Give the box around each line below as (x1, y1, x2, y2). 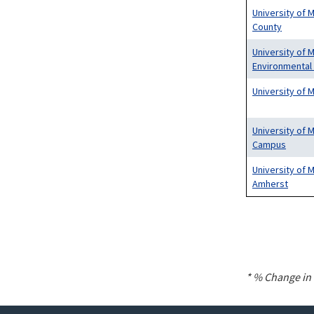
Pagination (246, 212, 304, 228)
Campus (252, 138, 286, 151)
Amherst (252, 177, 288, 190)
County (252, 20, 282, 33)
